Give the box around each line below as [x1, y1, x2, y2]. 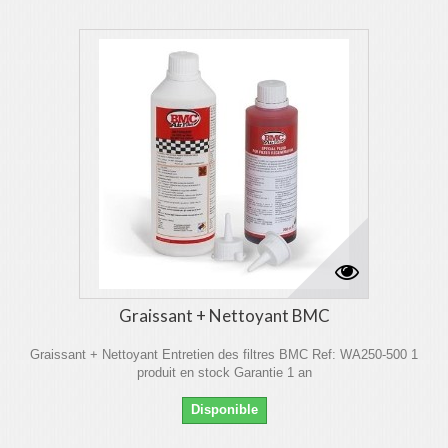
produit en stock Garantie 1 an [136, 365, 312, 380]
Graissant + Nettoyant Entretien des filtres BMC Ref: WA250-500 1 [30, 347, 418, 362]
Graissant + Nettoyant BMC [118, 305, 330, 326]
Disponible [190, 402, 258, 417]
